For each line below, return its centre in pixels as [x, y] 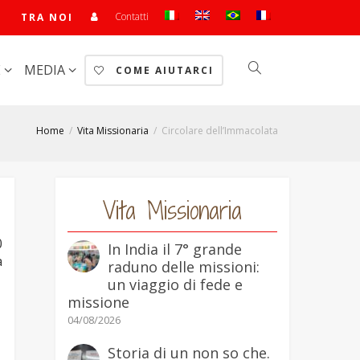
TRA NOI [47, 17]
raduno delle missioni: [183, 267]
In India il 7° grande [174, 249]
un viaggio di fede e [175, 284]
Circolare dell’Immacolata [220, 131]
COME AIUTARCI [163, 70]
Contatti [132, 16]
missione [98, 302]
